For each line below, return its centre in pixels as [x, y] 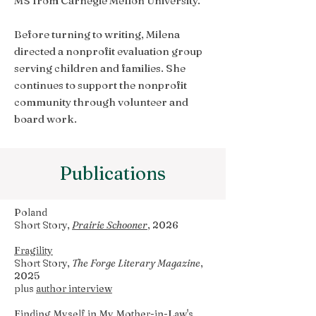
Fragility [34, 250]
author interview [74, 288]
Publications [113, 174]
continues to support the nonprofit [101, 85]
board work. [45, 119]
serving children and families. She [100, 68]
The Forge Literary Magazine [136, 263]
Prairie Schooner [110, 225]
